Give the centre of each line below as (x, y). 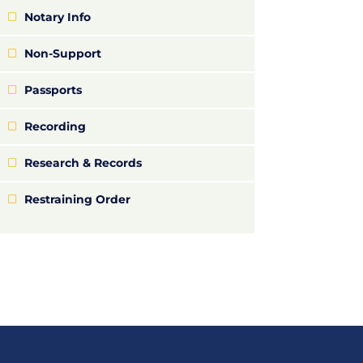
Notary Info (57, 17)
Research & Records (83, 162)
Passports (53, 90)
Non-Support (62, 53)
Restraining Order (77, 199)
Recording (55, 126)
